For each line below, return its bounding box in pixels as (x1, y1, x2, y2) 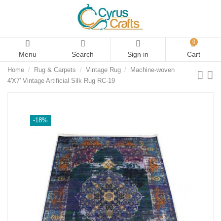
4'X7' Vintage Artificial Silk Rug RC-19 (7, 77, 115, 85)
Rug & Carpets (34, 66, 76, 74)
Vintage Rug (85, 66, 121, 74)
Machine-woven (130, 66, 175, 74)
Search (72, 50, 94, 58)
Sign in (127, 50, 148, 58)
